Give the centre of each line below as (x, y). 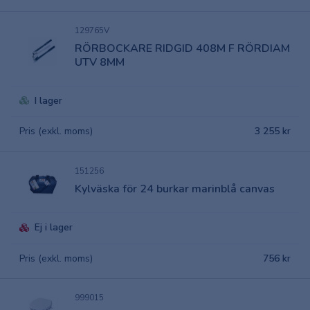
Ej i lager (54, 227)
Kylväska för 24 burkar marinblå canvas (175, 189)
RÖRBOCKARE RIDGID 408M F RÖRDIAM (182, 48)
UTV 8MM (100, 62)
